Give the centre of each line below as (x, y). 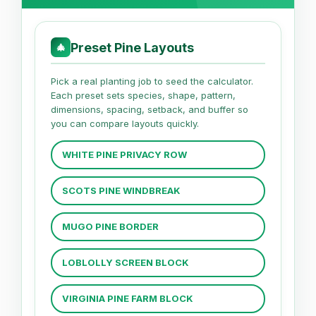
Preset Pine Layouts (132, 47)
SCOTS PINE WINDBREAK (121, 190)
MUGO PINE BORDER (110, 226)
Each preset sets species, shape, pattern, (143, 95)
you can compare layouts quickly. (125, 123)
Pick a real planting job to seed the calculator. (152, 81)
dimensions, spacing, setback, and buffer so (150, 109)
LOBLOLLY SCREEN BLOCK (126, 262)
